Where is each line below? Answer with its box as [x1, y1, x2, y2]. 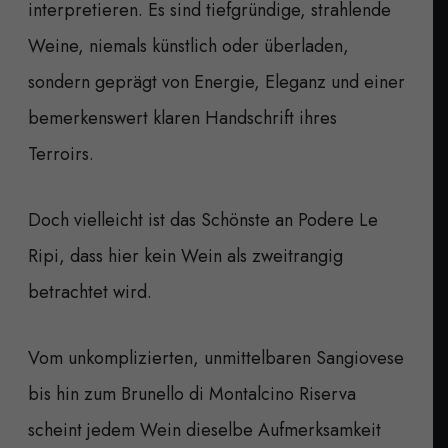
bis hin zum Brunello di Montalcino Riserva [28, 380, 356, 407]
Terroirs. [28, 140, 94, 167]
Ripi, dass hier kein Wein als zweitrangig [28, 242, 343, 269]
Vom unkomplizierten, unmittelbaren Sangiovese [28, 344, 404, 371]
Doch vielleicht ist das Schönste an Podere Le [28, 206, 378, 233]
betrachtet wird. [28, 278, 152, 305]
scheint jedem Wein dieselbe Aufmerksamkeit [28, 416, 381, 443]
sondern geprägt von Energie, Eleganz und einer [28, 68, 405, 95]
